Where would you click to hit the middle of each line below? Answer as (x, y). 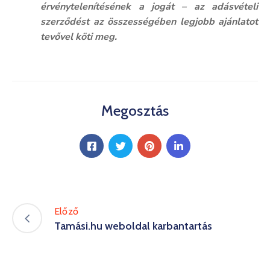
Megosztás (135, 111)
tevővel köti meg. (79, 37)
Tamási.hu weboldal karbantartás (133, 226)
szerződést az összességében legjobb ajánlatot (149, 22)
